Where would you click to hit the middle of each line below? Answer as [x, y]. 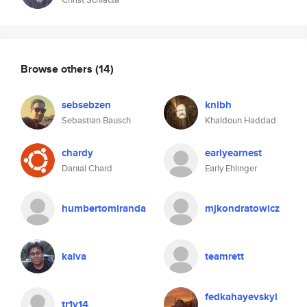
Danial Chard [87, 168]
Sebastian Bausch [96, 120]
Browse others [58, 69]
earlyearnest [233, 153]
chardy [77, 153]
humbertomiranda [104, 208]
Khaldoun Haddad [241, 120]
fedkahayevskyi [241, 297]
